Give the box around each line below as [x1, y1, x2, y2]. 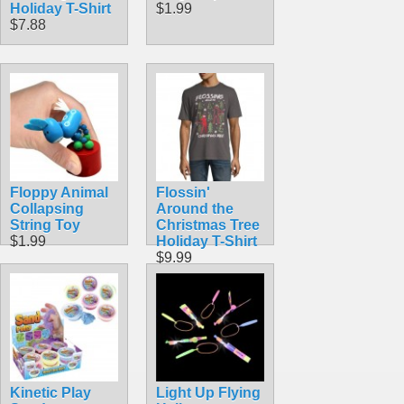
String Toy [10, 216, 80, 233]
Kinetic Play [10, 384, 91, 400]
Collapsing [10, 200, 84, 216]
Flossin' [156, 184, 210, 200]
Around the [156, 200, 234, 216]
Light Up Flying [156, 384, 261, 400]
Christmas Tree [156, 216, 260, 233]
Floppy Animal [10, 184, 108, 200]
